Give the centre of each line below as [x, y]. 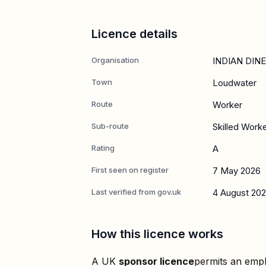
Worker [227, 104]
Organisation [115, 60]
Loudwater [235, 83]
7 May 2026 [237, 170]
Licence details [134, 34]
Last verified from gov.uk [136, 191]
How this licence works [157, 234]
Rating [103, 148]
